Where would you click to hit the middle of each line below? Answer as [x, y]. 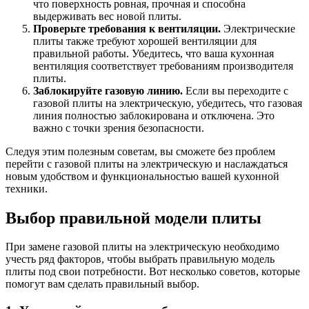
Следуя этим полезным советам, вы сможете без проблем [140, 151]
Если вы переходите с [236, 90]
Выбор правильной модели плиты [133, 218]
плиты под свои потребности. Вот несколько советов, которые [153, 272]
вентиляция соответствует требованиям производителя [163, 66]
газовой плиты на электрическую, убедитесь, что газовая [168, 103]
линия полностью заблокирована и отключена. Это [154, 115]
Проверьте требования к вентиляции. [127, 28]
